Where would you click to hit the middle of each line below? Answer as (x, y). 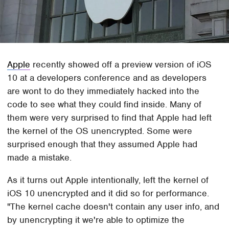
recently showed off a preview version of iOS (121, 65)
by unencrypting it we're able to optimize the (96, 220)
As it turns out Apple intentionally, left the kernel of (108, 180)
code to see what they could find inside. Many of (105, 105)
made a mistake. (40, 158)
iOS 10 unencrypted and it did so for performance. (108, 193)
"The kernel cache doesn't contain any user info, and (113, 207)
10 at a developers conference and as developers (107, 78)
